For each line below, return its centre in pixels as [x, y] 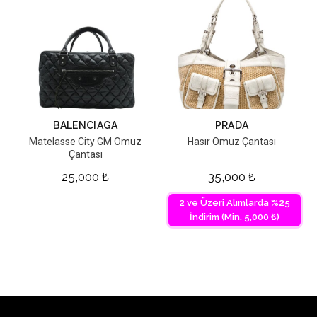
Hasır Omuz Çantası [232, 142]
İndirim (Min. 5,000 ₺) [235, 217]
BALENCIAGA [85, 126]
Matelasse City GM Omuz [85, 142]
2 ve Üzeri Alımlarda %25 [235, 203]
